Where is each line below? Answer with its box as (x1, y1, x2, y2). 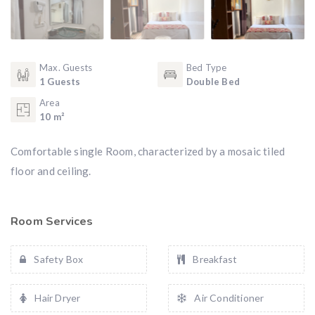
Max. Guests (39, 62, 93, 73)
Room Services (11, 214, 94, 229)
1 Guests (39, 76, 81, 87)
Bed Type (186, 62, 227, 73)
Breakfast (191, 253, 238, 265)
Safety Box (32, 253, 84, 265)
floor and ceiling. (11, 165, 91, 177)
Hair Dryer (32, 292, 81, 304)
